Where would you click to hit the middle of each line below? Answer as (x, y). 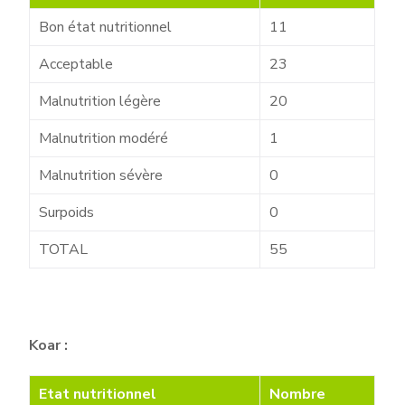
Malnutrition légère (100, 101)
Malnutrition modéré (104, 138)
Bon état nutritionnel (106, 27)
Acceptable (76, 64)
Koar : (49, 345)
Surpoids (67, 212)
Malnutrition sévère (101, 175)
